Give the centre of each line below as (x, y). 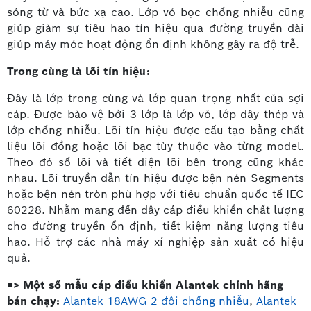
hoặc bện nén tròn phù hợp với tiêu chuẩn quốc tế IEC (155, 194)
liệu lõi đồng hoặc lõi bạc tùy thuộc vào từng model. (155, 146)
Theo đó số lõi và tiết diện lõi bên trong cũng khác (155, 162)
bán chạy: (33, 301)
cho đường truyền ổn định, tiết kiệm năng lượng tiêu (155, 226)
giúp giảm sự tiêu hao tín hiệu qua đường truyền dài (155, 28)
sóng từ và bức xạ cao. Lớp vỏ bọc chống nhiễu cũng (155, 12)
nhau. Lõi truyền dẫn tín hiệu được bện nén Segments (155, 178)
